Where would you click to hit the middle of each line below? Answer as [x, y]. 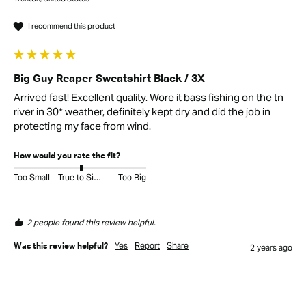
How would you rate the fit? [67, 157]
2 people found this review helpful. [91, 223]
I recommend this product [72, 26]
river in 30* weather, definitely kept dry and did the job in [142, 112]
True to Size [97, 178]
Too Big [132, 178]
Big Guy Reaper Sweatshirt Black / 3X [109, 80]
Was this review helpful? [61, 247]
